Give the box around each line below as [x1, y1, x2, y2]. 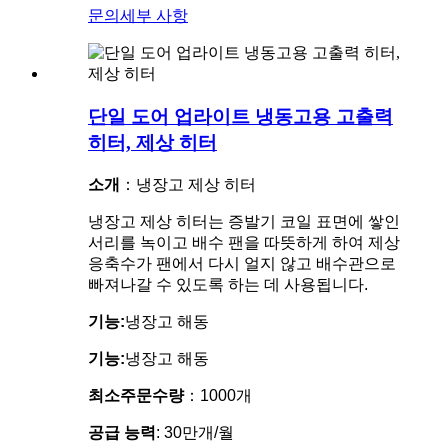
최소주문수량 [88, 386, 184, 404]
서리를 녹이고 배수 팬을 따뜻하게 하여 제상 [88, 233, 400, 251]
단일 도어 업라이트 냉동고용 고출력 [88, 106, 393, 128]
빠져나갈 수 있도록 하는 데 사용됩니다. [88, 275, 368, 293]
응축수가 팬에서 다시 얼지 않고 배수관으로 [88, 254, 396, 272]
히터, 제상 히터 [88, 132, 217, 154]
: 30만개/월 [156, 423, 234, 441]
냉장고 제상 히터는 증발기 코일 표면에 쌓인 [88, 212, 400, 230]
